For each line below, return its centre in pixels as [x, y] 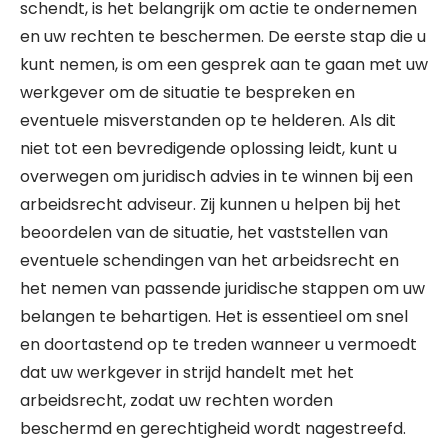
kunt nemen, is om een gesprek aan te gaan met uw [224, 64]
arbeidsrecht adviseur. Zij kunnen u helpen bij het [210, 204]
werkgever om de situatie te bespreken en [187, 92]
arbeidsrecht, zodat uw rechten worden [176, 400]
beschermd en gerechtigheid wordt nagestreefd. [213, 428]
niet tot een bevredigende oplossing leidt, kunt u [208, 148]
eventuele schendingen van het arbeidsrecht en [209, 260]
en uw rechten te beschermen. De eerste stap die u [223, 36]
